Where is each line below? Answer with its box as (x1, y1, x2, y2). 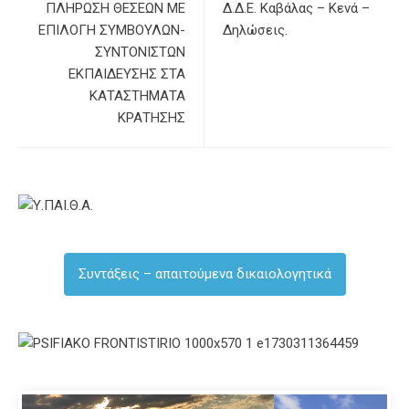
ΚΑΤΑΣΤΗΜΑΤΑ (89, 87, 185, 104)
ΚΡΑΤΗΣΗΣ (118, 109, 185, 126)
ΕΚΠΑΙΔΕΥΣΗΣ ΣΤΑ (68, 65, 185, 82)
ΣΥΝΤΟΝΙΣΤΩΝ (95, 43, 185, 60)
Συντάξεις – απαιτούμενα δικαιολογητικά (78, 265, 331, 282)
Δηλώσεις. (223, 21, 288, 38)
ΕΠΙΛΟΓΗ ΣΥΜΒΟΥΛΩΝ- (38, 21, 185, 38)
